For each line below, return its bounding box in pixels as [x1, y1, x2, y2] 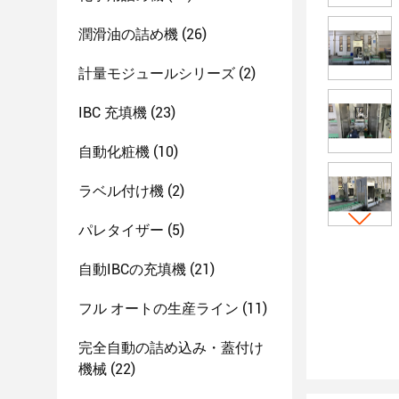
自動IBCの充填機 [78, 261, 186, 278]
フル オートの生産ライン [78, 300, 239, 317]
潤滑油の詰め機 [78, 26, 178, 43]
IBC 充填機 [78, 104, 147, 121]
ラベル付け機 [78, 183, 164, 199]
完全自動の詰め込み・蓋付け [78, 339, 264, 356]
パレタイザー [78, 222, 164, 239]
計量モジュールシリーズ [78, 65, 235, 82]
